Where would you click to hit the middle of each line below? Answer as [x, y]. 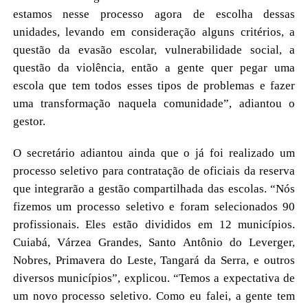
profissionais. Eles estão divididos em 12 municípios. [154, 224]
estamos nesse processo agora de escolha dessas [154, 14]
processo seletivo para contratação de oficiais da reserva [154, 170]
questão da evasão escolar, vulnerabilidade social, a [154, 49]
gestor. [29, 121]
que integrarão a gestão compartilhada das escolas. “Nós [154, 188]
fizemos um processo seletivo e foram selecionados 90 [154, 206]
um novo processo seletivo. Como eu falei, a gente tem [154, 296]
